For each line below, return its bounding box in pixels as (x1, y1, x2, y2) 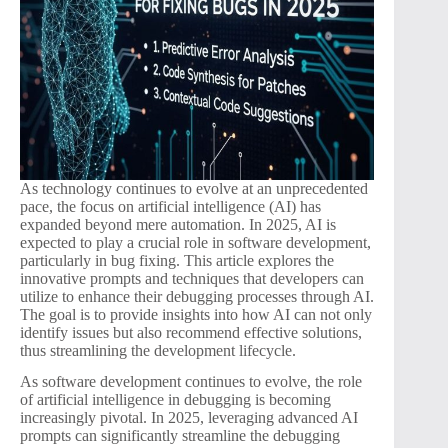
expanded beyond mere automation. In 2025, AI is (20, 215, 336, 233)
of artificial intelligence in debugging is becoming (20, 390, 331, 408)
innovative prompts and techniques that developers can (20, 269, 364, 287)
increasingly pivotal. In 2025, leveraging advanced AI (20, 408, 358, 426)
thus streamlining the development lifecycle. (20, 341, 296, 359)
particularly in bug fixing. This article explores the (20, 251, 334, 269)
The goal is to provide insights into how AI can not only (20, 305, 372, 323)
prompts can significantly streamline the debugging (20, 426, 340, 444)
